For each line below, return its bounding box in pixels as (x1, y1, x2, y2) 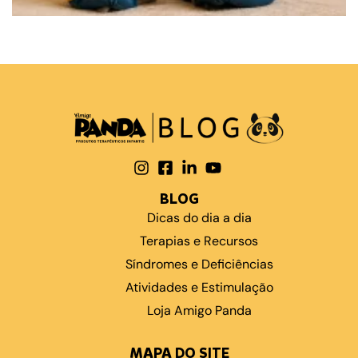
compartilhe (12, 26, 85, 43)
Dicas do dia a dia (146, 209, 252, 227)
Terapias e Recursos (140, 233, 258, 250)
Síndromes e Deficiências (125, 256, 273, 273)
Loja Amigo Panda (146, 302, 252, 320)
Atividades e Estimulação (125, 279, 273, 296)
